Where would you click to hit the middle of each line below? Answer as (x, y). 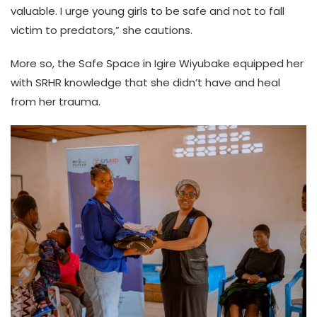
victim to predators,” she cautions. (102, 30)
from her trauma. (56, 101)
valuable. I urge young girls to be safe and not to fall (148, 11)
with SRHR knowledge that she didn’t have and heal (145, 82)
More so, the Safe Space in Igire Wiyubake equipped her (157, 63)
